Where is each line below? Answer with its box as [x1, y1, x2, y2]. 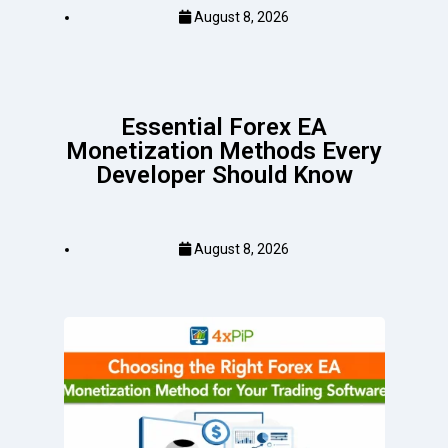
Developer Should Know [95, 160, 353, 189]
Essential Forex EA [121, 112, 327, 141]
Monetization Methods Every [66, 136, 382, 165]
